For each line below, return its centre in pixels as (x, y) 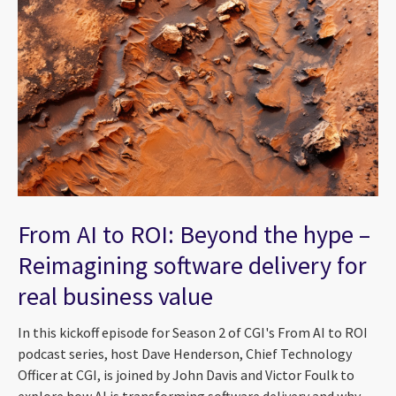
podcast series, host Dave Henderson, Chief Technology (185, 354)
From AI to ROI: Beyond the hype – (194, 234)
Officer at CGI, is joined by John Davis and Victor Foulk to (186, 375)
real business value (115, 296)
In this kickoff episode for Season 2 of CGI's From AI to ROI (193, 333)
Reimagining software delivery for (192, 265)
